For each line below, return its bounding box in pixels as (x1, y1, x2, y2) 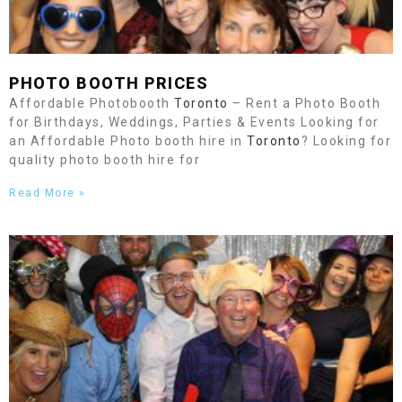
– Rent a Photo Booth (228, 96, 380, 110)
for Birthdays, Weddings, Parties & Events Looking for (9, 115, 380, 129)
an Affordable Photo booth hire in (9, 134, 247, 148)
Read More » (9, 187, 86, 199)
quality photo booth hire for (9, 153, 200, 167)
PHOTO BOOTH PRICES (9, 74, 208, 92)
